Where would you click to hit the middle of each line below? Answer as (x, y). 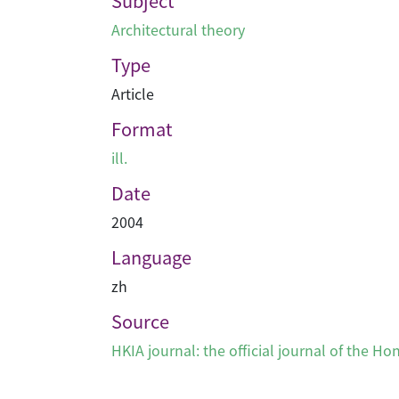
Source (140, 321)
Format (142, 129)
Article (133, 94)
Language (151, 257)
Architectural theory (178, 29)
